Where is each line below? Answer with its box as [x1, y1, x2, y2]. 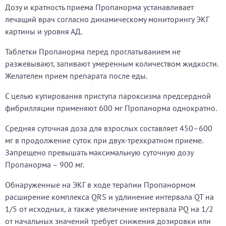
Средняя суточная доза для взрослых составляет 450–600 [5, 123, 212, 133]
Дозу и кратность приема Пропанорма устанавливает [5, 2, 194, 12]
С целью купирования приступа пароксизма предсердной [5, 91, 211, 101]
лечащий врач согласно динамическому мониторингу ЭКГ [5, 14, 209, 24]
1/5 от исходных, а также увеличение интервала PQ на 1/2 [5, 204, 213, 214]
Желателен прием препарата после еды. [5, 71, 147, 81]
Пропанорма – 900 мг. [5, 159, 84, 169]
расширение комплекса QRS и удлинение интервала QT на [5, 192, 214, 202]
